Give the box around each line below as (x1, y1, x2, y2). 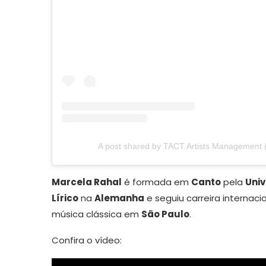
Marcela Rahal (52, 175, 122, 188)
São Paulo (141, 207, 189, 220)
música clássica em (52, 207, 141, 220)
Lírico (52, 191, 78, 204)
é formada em (122, 175, 191, 188)
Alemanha (94, 191, 144, 204)
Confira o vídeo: (52, 233, 122, 246)
